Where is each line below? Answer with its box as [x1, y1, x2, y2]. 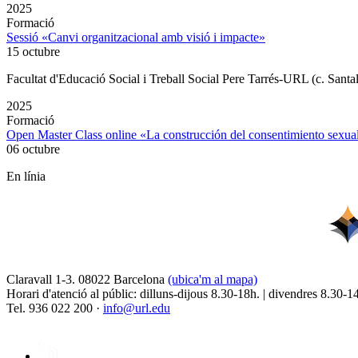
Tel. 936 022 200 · [6, 301, 103, 316]
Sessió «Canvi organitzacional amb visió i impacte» [6, 30, 265, 45]
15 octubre [6, 45, 60, 59]
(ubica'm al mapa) [168, 272, 257, 287]
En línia [6, 169, 46, 184]
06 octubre [6, 142, 60, 157]
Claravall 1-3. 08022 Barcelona [6, 272, 168, 287]
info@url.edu [103, 301, 170, 316]
